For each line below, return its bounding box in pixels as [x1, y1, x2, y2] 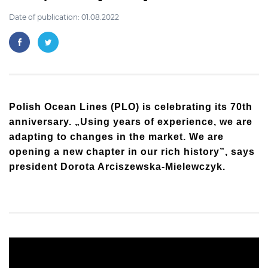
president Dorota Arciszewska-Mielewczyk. [9, 162, 226, 172]
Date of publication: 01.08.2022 [9, 13, 119, 22]
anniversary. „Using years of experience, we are [9, 117, 252, 127]
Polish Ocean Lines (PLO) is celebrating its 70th [9, 102, 252, 112]
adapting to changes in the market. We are [9, 132, 224, 142]
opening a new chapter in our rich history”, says [9, 147, 255, 157]
